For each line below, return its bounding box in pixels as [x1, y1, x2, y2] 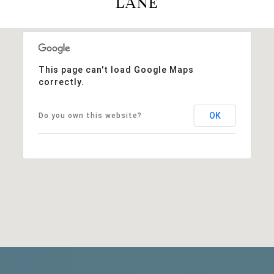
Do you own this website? [38, 111, 142, 120]
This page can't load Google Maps [38, 64, 194, 75]
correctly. [38, 76, 84, 87]
